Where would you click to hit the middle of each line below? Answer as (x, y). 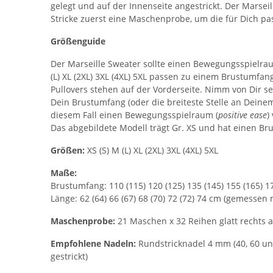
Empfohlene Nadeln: (94, 243)
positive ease (243, 115)
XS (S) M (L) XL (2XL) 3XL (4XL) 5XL (153, 150)
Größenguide (78, 41)
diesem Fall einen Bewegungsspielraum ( (134, 115)
